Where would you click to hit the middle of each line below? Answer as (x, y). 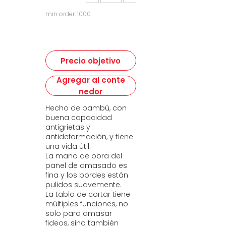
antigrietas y (68, 127)
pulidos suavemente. (83, 185)
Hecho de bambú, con (86, 108)
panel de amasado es (86, 165)
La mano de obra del (84, 156)
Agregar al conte (91, 80)
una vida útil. (68, 146)
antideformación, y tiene (89, 137)
